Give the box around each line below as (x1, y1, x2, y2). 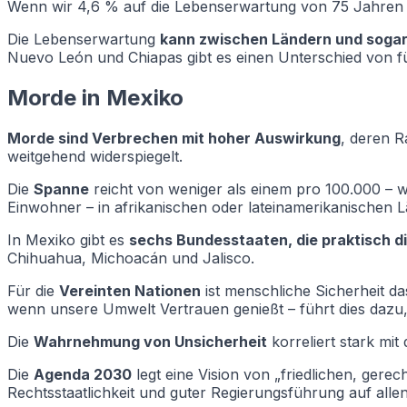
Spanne (34, 180, 89, 199)
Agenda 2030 (34, 365, 132, 384)
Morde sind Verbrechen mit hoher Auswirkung (7, 129, 341, 148)
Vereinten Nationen (59, 282, 201, 301)
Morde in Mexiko (7, 84, 184, 112)
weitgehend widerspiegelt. (7, 147, 183, 166)
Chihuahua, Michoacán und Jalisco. (7, 249, 254, 268)
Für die (7, 282, 59, 301)
